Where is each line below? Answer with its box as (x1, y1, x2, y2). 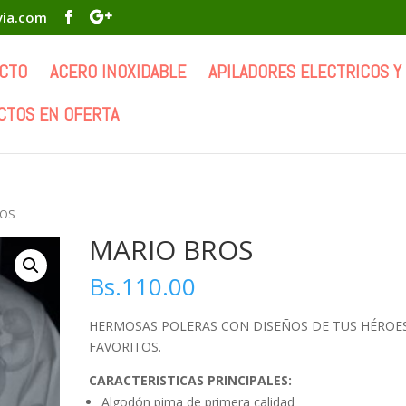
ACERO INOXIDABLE (50, 59, 186, 83)
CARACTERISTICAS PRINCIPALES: (89, 372, 293, 390)
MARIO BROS (89, 230, 254, 268)
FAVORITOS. (89, 338, 162, 356)
